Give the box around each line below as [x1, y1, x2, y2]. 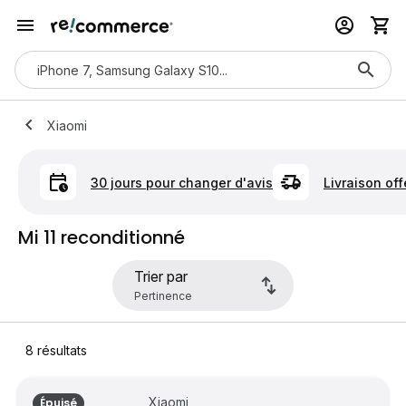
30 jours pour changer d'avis [91, 174, 273, 190]
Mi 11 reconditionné [18, 225, 185, 251]
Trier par [134, 267, 188, 286]
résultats [34, 343, 87, 359]
